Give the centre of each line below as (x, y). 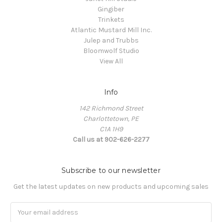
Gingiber (111, 9)
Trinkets (111, 19)
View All (111, 61)
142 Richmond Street (111, 108)
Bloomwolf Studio (111, 51)
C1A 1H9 (111, 129)
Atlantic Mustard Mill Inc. (111, 30)
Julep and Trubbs (111, 40)
